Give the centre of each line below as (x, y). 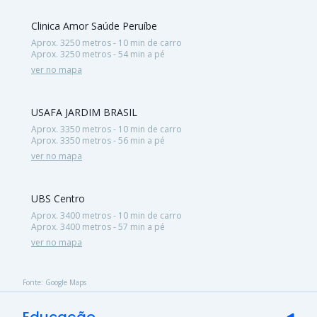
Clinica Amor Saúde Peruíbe (94, 25)
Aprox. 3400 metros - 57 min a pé (98, 226)
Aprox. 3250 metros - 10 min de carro (106, 42)
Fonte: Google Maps (54, 282)
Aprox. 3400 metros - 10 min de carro (106, 215)
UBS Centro (58, 198)
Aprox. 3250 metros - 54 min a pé (98, 54)
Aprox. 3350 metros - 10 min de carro (106, 129)
